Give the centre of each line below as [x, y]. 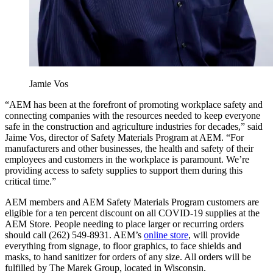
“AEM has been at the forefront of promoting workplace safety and [134, 104]
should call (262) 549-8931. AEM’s [74, 235]
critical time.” [30, 181]
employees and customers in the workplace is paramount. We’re [127, 159]
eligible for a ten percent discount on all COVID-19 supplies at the [132, 213]
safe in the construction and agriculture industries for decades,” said [134, 126]
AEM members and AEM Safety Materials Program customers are [132, 202]
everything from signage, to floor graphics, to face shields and [123, 246]
